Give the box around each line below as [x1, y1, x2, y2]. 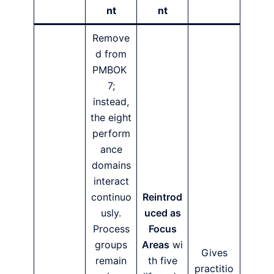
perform [92, 127, 130, 140]
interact [93, 175, 129, 188]
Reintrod [143, 191, 182, 204]
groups [95, 239, 127, 251]
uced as [144, 207, 181, 220]
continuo [91, 191, 131, 204]
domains [91, 159, 131, 172]
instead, [93, 95, 129, 108]
